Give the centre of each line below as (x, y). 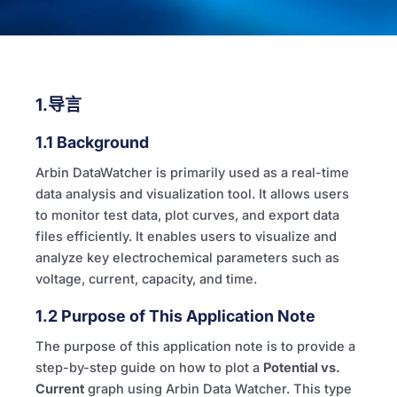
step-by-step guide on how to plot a (149, 367)
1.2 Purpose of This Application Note (175, 315)
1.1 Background (92, 142)
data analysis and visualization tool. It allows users (192, 194)
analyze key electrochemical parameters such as (187, 257)
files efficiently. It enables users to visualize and (186, 236)
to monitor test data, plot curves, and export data (187, 215)
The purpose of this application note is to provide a (195, 346)
